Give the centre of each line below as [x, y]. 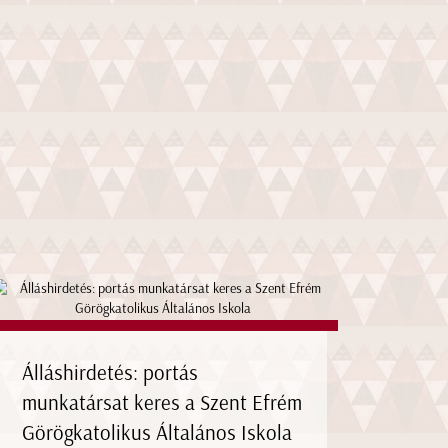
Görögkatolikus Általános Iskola [157, 432]
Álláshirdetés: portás [110, 372]
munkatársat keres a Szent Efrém [162, 402]
